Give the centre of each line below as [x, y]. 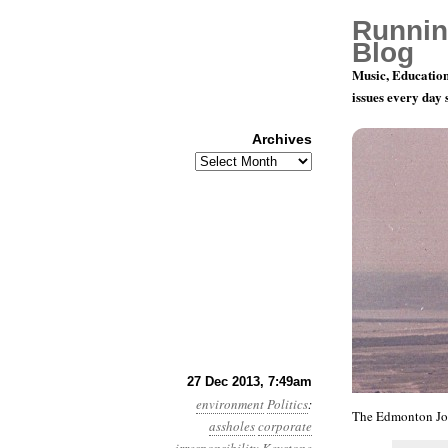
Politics [287, 404]
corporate [285, 426]
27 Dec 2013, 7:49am [249, 381]
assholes [232, 426]
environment [230, 404]
